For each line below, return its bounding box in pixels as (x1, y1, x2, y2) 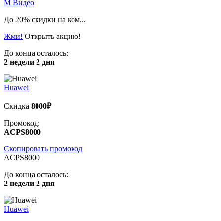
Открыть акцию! (25, 32, 81, 40)
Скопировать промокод (4, 144, 82, 153)
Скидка (4, 101, 31, 110)
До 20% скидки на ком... (4, 15, 86, 24)
